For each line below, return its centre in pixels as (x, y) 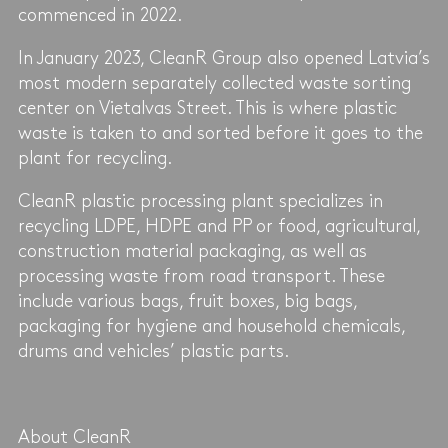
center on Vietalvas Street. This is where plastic (207, 108)
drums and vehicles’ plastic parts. (153, 351)
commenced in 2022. (99, 15)
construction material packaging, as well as (192, 251)
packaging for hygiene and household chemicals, (211, 326)
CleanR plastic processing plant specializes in (200, 201)
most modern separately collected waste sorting (214, 83)
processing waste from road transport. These (201, 276)
